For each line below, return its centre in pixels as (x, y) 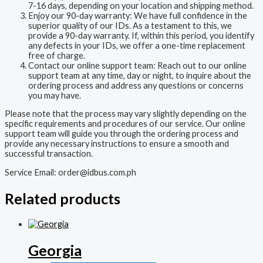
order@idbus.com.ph (97, 172)
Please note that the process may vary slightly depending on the (126, 114)
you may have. (55, 95)
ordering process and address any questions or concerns (136, 85)
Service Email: (31, 172)
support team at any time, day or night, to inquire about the (140, 75)
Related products (63, 198)
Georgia (55, 250)
